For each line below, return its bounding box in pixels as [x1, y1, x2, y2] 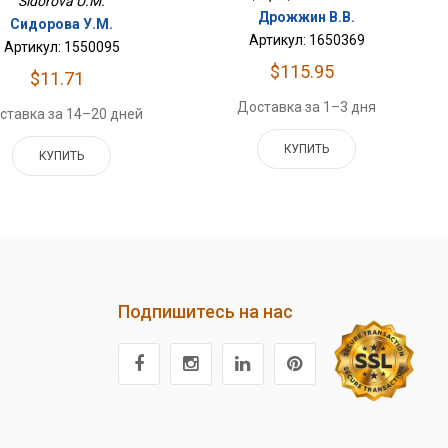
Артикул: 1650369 [248, 32, 365, 49]
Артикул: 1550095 [3, 38, 120, 55]
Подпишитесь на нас [117, 300, 293, 322]
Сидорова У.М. [10, 15, 114, 32]
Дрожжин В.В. [258, 9, 356, 26]
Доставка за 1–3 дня [237, 99, 377, 116]
